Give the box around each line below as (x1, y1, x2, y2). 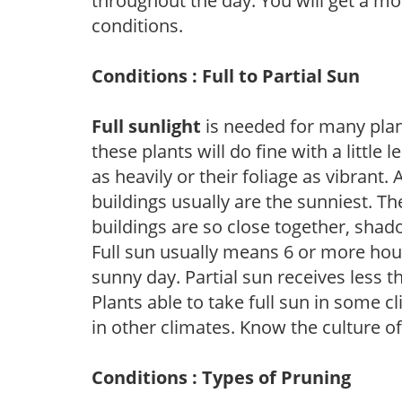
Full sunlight (92, 113, 201, 138)
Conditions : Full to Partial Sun (92, 63, 360, 88)
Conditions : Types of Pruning (92, 364, 351, 389)
